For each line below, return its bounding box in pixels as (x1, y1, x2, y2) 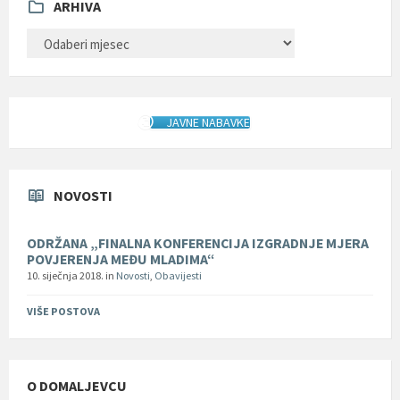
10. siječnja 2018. (27, 269, 105, 283)
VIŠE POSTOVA (27, 304, 100, 319)
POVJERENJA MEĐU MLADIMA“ (27, 251, 214, 269)
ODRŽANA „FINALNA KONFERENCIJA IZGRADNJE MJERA (27, 235, 369, 253)
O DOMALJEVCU (27, 377, 127, 396)
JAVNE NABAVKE (166, 113, 250, 130)
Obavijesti (154, 269, 202, 283)
